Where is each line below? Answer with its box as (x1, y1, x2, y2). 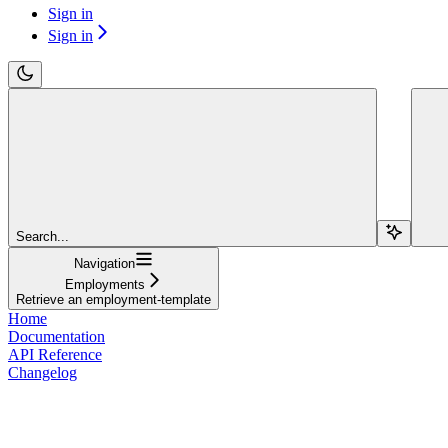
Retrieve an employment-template (16, 291, 211, 307)
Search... (16, 228, 69, 244)
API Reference (8, 345, 102, 363)
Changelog (8, 363, 77, 381)
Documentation (8, 327, 105, 345)
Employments (64, 276, 145, 292)
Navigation (74, 255, 135, 271)
